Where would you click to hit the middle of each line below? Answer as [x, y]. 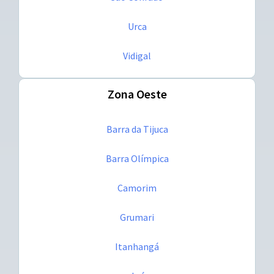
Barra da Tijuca [137, 129]
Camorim [137, 188]
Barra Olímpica [137, 159]
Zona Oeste [137, 94]
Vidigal [137, 56]
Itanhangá [137, 247]
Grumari [137, 217]
